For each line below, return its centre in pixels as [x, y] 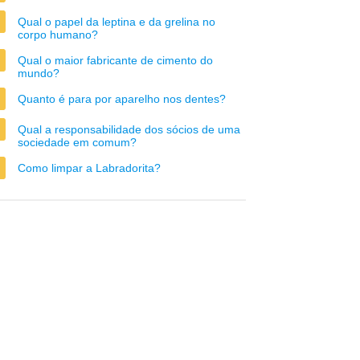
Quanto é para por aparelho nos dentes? [122, 99]
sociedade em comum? [77, 142]
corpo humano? [58, 35]
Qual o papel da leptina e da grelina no [117, 22]
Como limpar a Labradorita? [89, 168]
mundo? [39, 73]
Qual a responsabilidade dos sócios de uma [129, 129]
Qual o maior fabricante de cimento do [115, 60]
